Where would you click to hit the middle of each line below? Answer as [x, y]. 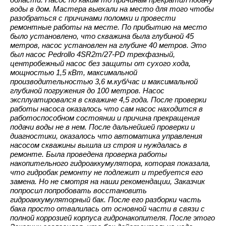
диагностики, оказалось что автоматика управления [106, 136]
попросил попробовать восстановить [78, 191]
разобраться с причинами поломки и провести [93, 18]
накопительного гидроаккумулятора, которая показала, [110, 163]
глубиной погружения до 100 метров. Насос [87, 91]
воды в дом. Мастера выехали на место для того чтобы [112, 9]
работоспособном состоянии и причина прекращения [105, 118]
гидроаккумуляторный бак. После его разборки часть [105, 200]
